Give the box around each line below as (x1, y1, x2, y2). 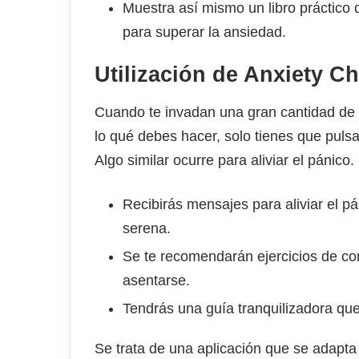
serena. (123, 220, 171, 237)
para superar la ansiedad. (123, 23, 286, 40)
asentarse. (123, 272, 190, 289)
